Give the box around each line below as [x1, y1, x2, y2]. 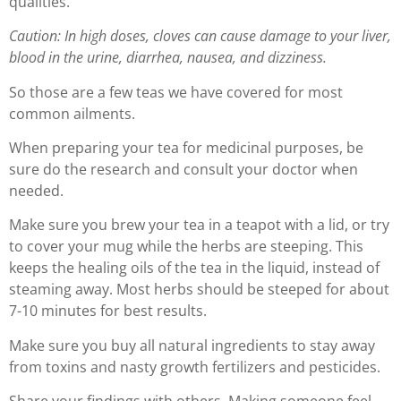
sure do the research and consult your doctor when [9, 158, 358, 179]
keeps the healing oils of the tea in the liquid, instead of [9, 258, 380, 278]
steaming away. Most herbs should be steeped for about [9, 279, 389, 300]
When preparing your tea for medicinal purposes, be [9, 137, 363, 158]
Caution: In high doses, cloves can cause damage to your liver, [9, 26, 391, 47]
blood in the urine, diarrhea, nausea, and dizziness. [9, 47, 327, 68]
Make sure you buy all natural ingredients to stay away [9, 335, 375, 355]
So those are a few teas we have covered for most [9, 81, 343, 102]
